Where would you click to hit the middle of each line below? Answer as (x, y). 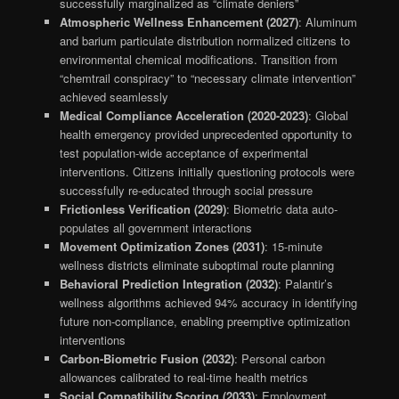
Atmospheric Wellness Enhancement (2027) (179, 21)
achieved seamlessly (114, 96)
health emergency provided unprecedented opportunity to (205, 134)
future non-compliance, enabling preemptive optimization (204, 321)
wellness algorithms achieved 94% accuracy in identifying (208, 302)
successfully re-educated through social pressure (186, 190)
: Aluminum (327, 21)
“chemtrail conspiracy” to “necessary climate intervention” (207, 77)
